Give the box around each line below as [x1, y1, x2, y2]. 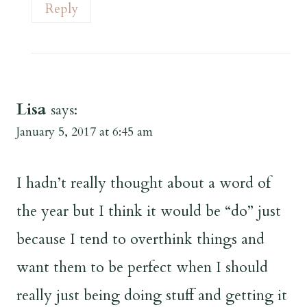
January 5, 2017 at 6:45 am [16, 124, 153, 140]
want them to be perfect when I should [16, 256, 268, 278]
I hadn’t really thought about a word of [16, 172, 271, 193]
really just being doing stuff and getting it [16, 284, 287, 306]
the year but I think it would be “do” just [16, 200, 281, 221]
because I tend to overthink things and [16, 228, 265, 249]
